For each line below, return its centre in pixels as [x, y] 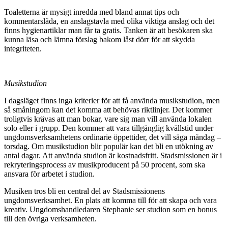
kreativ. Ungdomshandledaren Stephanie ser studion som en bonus [110, 210]
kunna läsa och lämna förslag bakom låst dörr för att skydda [99, 40]
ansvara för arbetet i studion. [49, 174]
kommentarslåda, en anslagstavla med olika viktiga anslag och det [109, 21]
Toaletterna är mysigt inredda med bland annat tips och [92, 12]
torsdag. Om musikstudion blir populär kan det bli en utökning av [109, 147]
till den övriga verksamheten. [50, 219]
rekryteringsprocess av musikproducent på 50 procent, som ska [105, 165]
